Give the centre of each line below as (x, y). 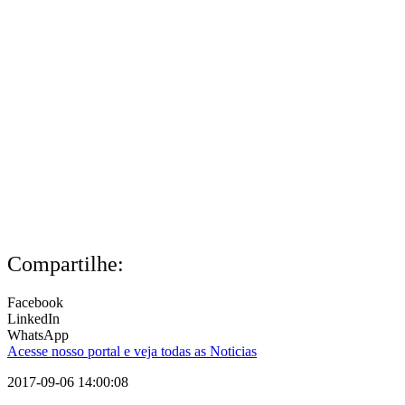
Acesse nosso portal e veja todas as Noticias (132, 352)
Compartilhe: (66, 264)
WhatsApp (38, 335)
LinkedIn (33, 319)
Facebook (35, 303)
